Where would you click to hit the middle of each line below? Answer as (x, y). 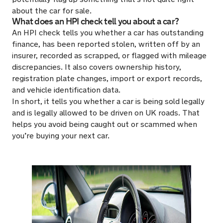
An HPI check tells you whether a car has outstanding (108, 33)
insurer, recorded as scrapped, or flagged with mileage (109, 56)
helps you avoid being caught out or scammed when (105, 124)
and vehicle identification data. (66, 90)
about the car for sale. (52, 11)
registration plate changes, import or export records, (107, 78)
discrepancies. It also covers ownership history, (97, 67)
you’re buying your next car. (61, 136)
